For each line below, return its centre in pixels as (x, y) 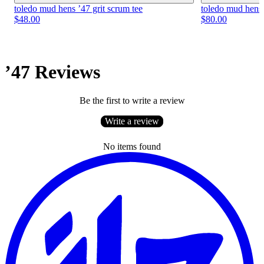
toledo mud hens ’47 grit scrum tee (78, 9)
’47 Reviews (52, 72)
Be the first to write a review (132, 101)
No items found (132, 147)
